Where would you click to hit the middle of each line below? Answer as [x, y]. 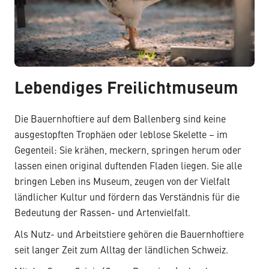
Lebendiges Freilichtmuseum [126, 89]
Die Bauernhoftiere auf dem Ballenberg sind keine [120, 120]
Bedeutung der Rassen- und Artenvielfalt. [102, 213]
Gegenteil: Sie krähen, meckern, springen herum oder [128, 151]
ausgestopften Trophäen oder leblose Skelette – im [121, 135]
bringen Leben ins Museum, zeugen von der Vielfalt [122, 182]
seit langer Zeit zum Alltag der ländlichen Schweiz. [121, 251]
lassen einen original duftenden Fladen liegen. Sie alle [128, 167]
